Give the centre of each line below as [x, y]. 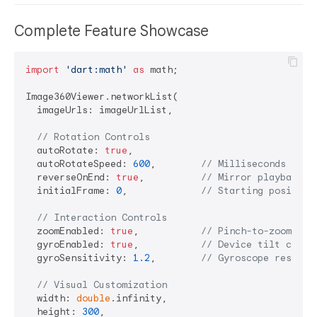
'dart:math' [96, 70]
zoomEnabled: [68, 231]
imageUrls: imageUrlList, [99, 110]
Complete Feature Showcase [113, 31]
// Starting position [258, 191]
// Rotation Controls [93, 137]
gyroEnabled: [68, 245]
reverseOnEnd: [71, 178]
